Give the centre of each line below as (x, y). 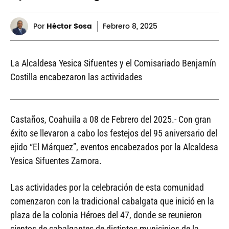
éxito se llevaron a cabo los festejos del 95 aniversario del (114, 133)
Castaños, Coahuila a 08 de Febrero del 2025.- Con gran (111, 120)
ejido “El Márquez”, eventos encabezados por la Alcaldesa (114, 147)
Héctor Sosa (69, 27)
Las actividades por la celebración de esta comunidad (107, 188)
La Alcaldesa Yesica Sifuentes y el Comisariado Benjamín (113, 63)
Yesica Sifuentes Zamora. (56, 161)
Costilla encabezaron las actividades (76, 77)
